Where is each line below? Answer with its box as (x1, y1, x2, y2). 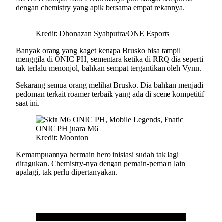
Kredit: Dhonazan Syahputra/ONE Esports (36, 29, 169, 38)
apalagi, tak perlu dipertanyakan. (16, 167, 117, 176)
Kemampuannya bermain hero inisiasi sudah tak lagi (16, 150, 179, 159)
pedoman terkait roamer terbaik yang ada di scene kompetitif (16, 89, 204, 98)
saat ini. (16, 98, 40, 107)
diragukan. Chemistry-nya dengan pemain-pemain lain (16, 159, 185, 167)
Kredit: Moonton (36, 133, 88, 142)
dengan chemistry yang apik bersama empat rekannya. (16, 3, 185, 12)
